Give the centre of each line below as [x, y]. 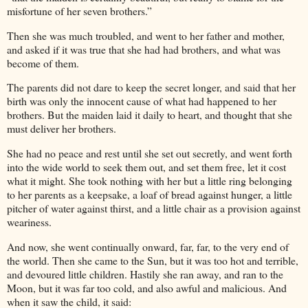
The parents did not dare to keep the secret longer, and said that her [151, 87]
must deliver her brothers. [62, 129]
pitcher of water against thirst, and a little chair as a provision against [154, 208]
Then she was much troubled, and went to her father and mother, [146, 35]
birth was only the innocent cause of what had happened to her [142, 101]
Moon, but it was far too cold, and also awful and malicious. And [147, 287]
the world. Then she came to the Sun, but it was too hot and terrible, [153, 260]
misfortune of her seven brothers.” [79, 10]
